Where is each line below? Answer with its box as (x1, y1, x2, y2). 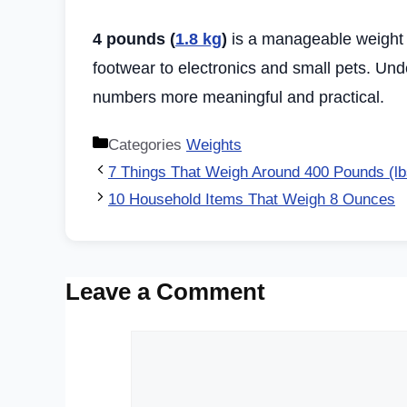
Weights (186, 135, 242, 154)
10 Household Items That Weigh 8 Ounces (108, 190, 395, 208)
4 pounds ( (93, 29, 175, 48)
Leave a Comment (65, 277, 265, 305)
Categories (108, 135, 186, 154)
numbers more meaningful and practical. (93, 87, 384, 106)
